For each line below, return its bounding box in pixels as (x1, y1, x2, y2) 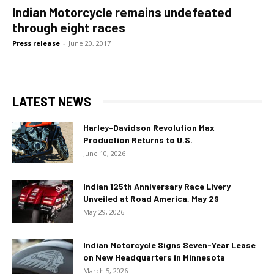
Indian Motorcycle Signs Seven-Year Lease (83, 239, 256, 250)
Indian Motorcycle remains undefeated (12, 4, 232, 20)
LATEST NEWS (12, 94, 91, 109)
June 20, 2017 (68, 38, 111, 48)
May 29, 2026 (83, 207, 124, 217)
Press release (12, 38, 60, 48)
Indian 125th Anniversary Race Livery (83, 180, 231, 191)
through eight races (12, 19, 125, 35)
